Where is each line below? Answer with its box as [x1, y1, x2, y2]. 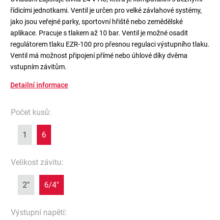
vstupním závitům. [10, 62, 67, 71]
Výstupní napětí [11, 207, 65, 217]
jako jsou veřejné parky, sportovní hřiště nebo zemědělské [10, 17, 183, 26]
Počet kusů [11, 107, 49, 117]
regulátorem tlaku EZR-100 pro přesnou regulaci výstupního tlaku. [10, 40, 210, 48]
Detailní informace [10, 81, 68, 89]
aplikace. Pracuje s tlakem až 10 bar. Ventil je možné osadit [10, 28, 188, 37]
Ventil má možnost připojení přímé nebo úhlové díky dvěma [10, 51, 188, 59]
